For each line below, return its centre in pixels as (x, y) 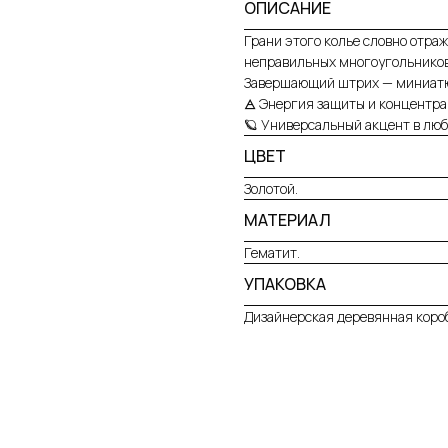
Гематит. (272, 253)
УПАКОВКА (285, 284)
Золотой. (271, 189)
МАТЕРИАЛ (287, 220)
